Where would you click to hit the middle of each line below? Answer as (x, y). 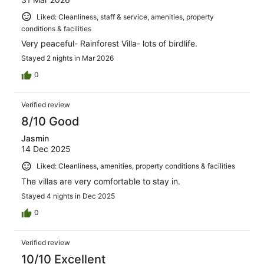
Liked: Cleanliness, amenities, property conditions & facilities (136, 166)
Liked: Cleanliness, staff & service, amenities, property (125, 16)
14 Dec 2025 (46, 149)
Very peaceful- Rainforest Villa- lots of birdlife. (109, 44)
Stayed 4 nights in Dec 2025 (68, 196)
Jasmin (35, 138)
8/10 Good (50, 122)
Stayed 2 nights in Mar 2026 (67, 58)
